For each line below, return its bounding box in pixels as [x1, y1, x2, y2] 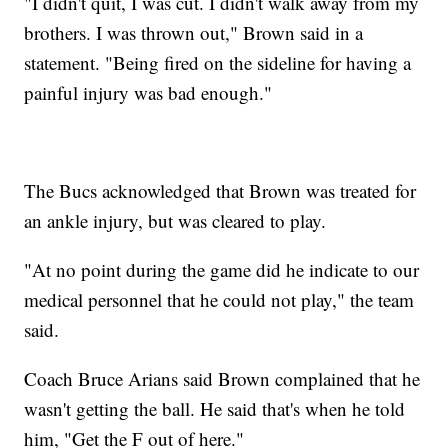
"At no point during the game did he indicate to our [24, 257, 420, 283]
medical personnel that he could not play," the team [24, 287, 415, 313]
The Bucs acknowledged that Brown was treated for [24, 178, 417, 204]
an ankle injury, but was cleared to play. [24, 208, 327, 234]
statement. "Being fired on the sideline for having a [24, 50, 412, 76]
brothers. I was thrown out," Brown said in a [24, 20, 364, 46]
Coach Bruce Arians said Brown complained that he [24, 366, 421, 392]
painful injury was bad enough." [24, 80, 273, 106]
